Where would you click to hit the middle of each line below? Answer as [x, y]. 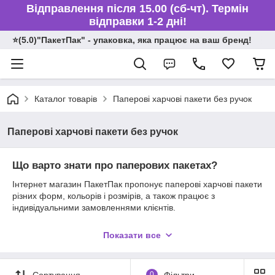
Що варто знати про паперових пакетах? [115, 165]
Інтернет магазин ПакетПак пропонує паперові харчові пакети [137, 184]
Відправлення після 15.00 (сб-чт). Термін [137, 9]
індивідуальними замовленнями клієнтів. [94, 207]
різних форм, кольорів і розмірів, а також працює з [114, 196]
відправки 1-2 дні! [137, 21]
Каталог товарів [66, 99]
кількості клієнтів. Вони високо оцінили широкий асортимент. [133, 235]
